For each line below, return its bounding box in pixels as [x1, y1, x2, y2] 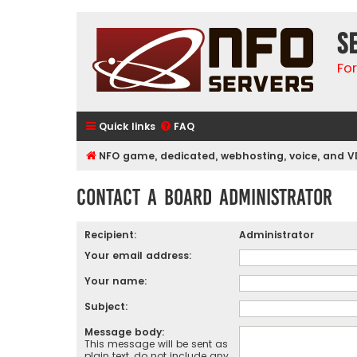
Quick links [99, 120, 155, 133]
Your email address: [84, 248, 192, 262]
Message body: [84, 324, 165, 339]
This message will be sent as [84, 336, 228, 351]
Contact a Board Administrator [76, 184, 332, 210]
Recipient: [84, 227, 137, 241]
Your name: [84, 273, 147, 288]
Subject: [84, 299, 128, 313]
